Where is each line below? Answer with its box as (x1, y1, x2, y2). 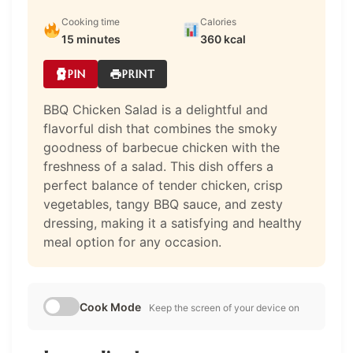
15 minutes (61, 32, 121, 46)
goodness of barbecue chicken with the (43, 139, 280, 155)
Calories (200, 15, 237, 28)
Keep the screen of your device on (149, 301, 299, 314)
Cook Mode (80, 299, 141, 314)
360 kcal (200, 32, 247, 46)
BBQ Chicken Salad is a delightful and (43, 101, 268, 117)
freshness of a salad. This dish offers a (43, 158, 273, 174)
